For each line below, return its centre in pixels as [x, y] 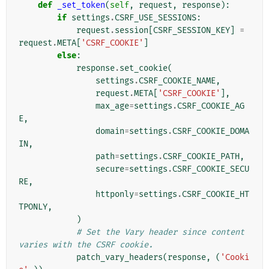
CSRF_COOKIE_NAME [177, 81]
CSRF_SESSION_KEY [192, 31]
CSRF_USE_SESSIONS [156, 18]
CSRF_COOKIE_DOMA [211, 131]
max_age [112, 106]
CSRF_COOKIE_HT [216, 195]
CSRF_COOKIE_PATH [201, 157]
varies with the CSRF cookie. [86, 245]
